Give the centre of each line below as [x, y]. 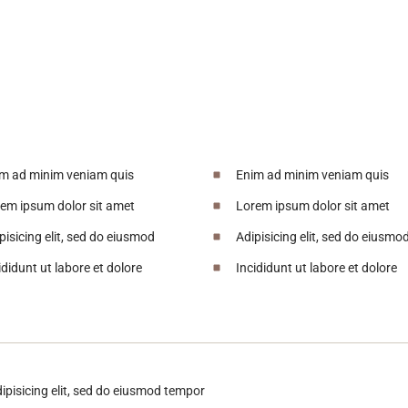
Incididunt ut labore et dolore [316, 267]
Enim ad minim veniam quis [312, 174]
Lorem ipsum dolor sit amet [313, 205]
